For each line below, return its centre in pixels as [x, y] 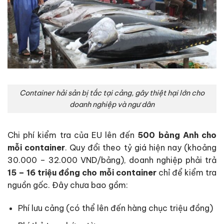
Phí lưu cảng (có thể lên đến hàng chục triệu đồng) [115, 208]
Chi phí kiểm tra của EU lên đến [73, 135]
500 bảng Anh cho [177, 135]
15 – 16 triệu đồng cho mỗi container [82, 173]
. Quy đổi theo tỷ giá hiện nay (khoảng [141, 148]
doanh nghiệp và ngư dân [112, 104]
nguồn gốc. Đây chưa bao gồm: [68, 185]
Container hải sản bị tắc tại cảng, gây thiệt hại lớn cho [112, 93]
